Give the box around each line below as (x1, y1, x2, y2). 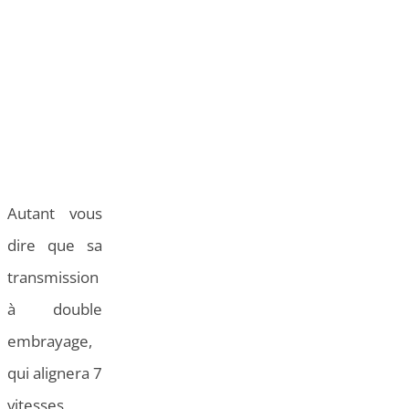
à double (7, 299, 102, 320)
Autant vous (7, 203, 102, 225)
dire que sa (7, 235, 102, 257)
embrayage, (7, 330, 92, 352)
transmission (7, 267, 99, 288)
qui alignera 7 (7, 362, 102, 384)
